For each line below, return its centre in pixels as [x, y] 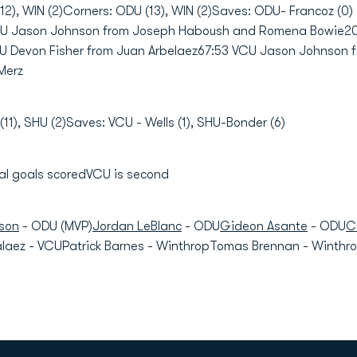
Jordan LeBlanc [137, 226]
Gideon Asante [264, 226]
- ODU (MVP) [56, 226]
